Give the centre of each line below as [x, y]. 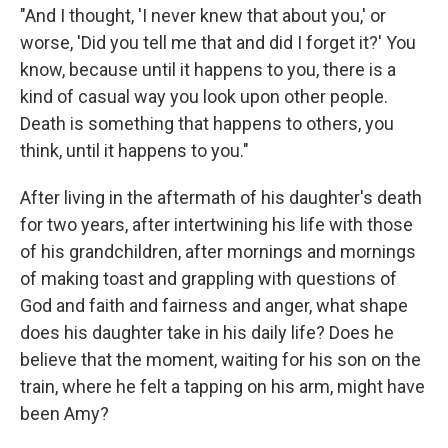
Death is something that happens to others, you [207, 123]
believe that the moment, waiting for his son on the [220, 359]
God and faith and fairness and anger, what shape [214, 305]
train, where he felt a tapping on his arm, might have [222, 386]
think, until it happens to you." [134, 150]
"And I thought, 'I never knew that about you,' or [203, 15]
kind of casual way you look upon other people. [204, 96]
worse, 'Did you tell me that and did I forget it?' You [218, 42]
